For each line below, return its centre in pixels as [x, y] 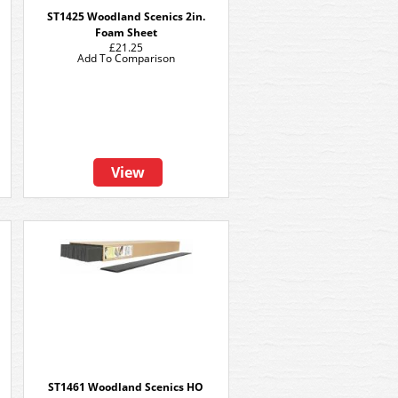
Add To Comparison [126, 58]
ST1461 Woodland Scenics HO [126, 387]
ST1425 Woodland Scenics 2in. [126, 16]
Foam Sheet [126, 32]
